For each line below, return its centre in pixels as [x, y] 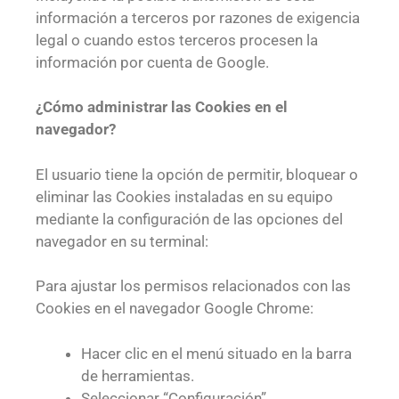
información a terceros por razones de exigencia [198, 17]
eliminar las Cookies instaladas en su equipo [184, 196]
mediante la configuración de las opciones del [189, 219]
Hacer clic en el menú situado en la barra [216, 353]
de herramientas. [138, 375]
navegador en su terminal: [122, 241]
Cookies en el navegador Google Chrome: [175, 309]
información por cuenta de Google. [152, 62]
